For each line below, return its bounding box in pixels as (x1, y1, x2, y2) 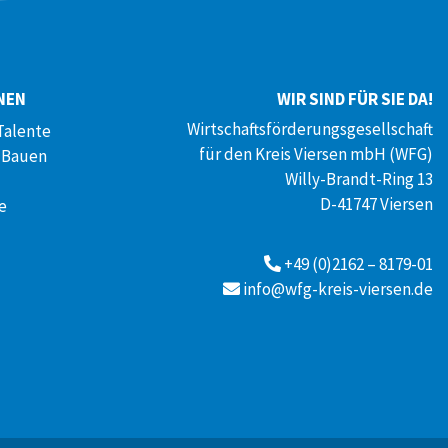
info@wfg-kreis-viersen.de (243, 278, 433, 301)
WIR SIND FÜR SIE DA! (277, 88, 433, 111)
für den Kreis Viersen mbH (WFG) (199, 143, 433, 166)
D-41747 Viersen (320, 193, 433, 216)
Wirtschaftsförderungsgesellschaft (187, 118, 433, 141)
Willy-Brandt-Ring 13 (285, 168, 433, 191)
